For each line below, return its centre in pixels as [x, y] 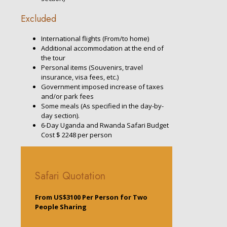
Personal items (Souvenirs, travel [92, 67]
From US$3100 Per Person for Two [91, 197]
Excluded [39, 18]
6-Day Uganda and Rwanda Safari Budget [105, 125]
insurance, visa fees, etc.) [80, 77]
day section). [60, 115]
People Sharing [61, 207]
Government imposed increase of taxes [102, 86]
